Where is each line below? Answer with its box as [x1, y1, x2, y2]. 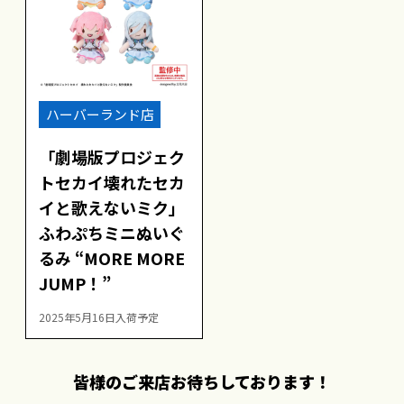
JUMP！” [39, 271, 111, 295]
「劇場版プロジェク [39, 144, 185, 169]
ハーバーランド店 [45, 105, 154, 124]
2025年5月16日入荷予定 [39, 308, 159, 325]
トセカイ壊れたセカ [39, 170, 185, 194]
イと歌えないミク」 [39, 195, 185, 219]
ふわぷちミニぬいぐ [39, 220, 185, 244]
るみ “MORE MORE [39, 245, 185, 270]
